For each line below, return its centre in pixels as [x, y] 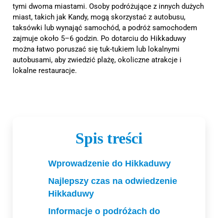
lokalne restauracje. [45, 70]
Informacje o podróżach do [104, 211]
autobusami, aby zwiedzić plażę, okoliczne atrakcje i [97, 60]
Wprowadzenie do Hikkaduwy [109, 163]
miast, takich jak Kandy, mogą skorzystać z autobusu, [99, 17]
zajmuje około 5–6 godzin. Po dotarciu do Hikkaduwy [99, 38]
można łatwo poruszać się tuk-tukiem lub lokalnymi [96, 49]
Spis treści [109, 138]
